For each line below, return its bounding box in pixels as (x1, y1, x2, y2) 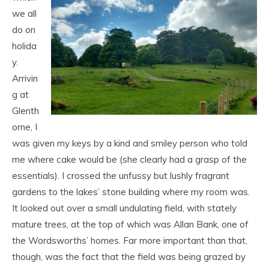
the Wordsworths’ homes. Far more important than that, (12, 235, 247, 246)
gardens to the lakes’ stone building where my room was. (12, 186, 250, 198)
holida (12, 40, 37, 52)
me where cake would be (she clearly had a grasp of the (12, 154, 247, 165)
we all (12, 8, 37, 19)
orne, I (12, 121, 37, 133)
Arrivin (12, 73, 38, 84)
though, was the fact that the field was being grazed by (12, 251, 246, 262)
